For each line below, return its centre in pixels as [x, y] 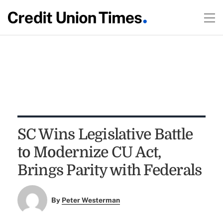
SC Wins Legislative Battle [105, 134]
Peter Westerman [91, 200]
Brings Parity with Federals [110, 170]
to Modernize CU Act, [89, 152]
